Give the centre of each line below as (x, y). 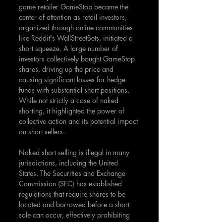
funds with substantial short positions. (75, 90)
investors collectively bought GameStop (78, 59)
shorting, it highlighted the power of (73, 111)
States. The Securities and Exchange (73, 173)
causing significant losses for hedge (73, 80)
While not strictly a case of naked (70, 100)
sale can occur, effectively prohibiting (75, 215)
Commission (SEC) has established (71, 184)
